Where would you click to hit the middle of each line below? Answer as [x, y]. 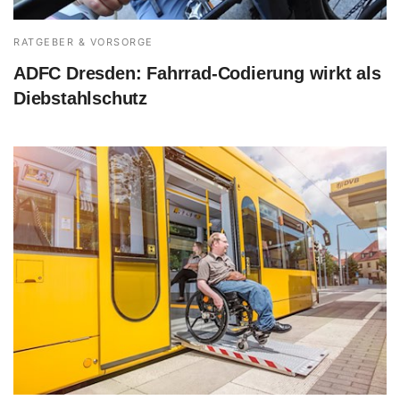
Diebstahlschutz [81, 98]
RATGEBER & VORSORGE [83, 42]
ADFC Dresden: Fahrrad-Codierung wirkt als [197, 73]
